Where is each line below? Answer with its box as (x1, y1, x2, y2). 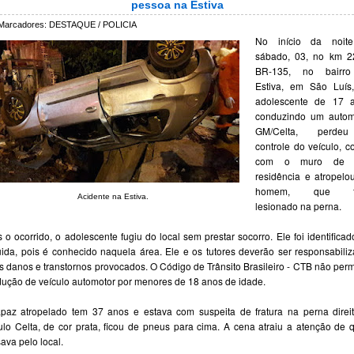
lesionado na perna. (255, 199, 341, 213)
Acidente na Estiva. (77, 192, 149, 201)
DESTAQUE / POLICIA (49, 20, 137, 29)
